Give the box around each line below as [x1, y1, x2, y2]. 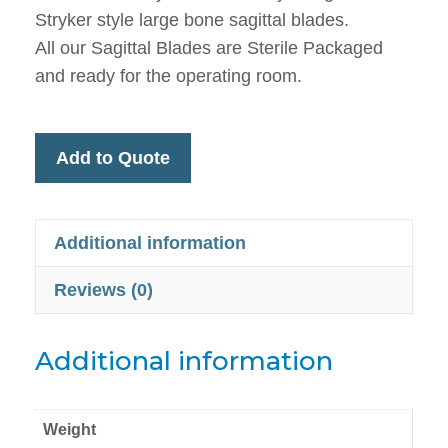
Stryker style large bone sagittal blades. [35, 10, 349, 31]
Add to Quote [56, 148, 170, 169]
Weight [43, 421, 96, 439]
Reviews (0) [54, 280, 153, 301]
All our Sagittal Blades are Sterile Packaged [35, 38, 383, 59]
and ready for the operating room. [35, 66, 302, 87]
